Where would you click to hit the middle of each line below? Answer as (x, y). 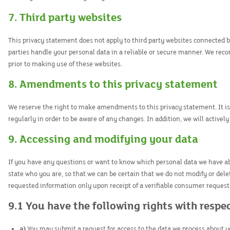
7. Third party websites (65, 18)
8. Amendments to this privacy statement (113, 84)
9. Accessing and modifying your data (103, 139)
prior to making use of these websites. (65, 64)
